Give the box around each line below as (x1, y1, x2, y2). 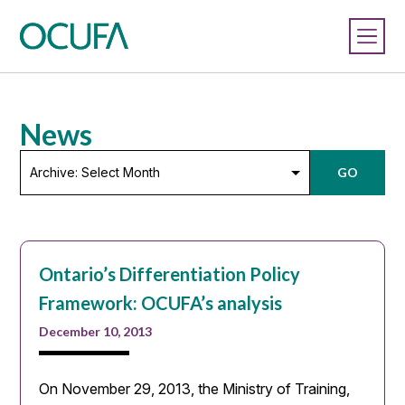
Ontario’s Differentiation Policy (39, 263, 301, 285)
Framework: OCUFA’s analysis (39, 292, 283, 314)
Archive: (19, 151, 74, 166)
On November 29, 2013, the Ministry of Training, (39, 380, 351, 398)
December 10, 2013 (39, 324, 153, 339)
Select (19, 171, 62, 186)
